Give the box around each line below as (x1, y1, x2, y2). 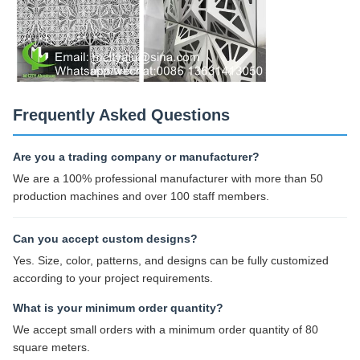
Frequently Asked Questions (13, 106, 230, 125)
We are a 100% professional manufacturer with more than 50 (13, 172, 323, 186)
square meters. (13, 341, 90, 354)
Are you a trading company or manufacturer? (13, 150, 260, 164)
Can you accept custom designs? (13, 232, 198, 246)
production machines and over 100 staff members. (13, 190, 269, 203)
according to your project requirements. (13, 272, 213, 285)
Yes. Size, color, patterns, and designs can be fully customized (13, 254, 329, 268)
